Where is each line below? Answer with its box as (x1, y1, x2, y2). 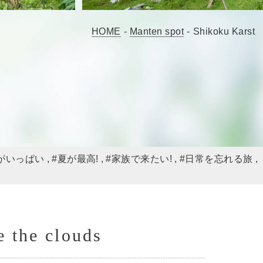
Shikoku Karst (193, 26, 255, 36)
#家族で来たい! (106, 153, 173, 164)
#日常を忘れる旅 (179, 153, 253, 164)
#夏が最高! (52, 153, 99, 164)
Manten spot (129, 26, 184, 36)
